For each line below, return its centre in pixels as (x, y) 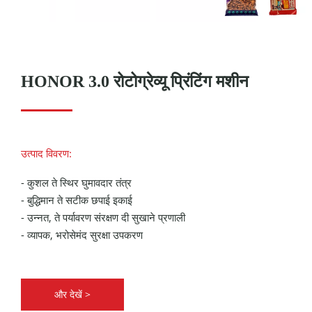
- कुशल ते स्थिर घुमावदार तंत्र (76, 182)
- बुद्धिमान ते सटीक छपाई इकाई (77, 200)
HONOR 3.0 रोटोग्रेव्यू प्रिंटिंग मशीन (135, 81)
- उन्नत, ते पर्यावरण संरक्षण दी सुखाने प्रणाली (103, 217)
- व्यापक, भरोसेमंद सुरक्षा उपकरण (82, 235)
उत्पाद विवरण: (46, 153)
